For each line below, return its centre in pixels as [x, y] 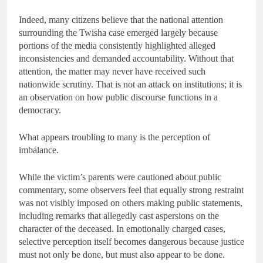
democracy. [40, 110]
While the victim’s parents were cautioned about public [120, 177]
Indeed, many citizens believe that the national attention [121, 20]
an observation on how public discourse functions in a [118, 97]
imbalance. [39, 150]
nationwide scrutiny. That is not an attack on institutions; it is [130, 85]
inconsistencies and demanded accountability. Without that [126, 59]
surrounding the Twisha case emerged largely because [118, 33]
